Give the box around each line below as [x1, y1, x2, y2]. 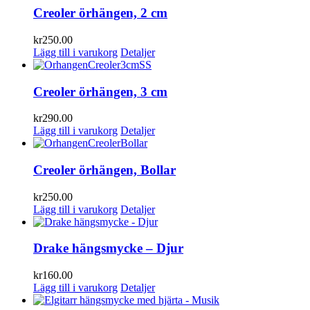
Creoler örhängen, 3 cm [33, 84, 167, 99]
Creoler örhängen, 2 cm [33, 6, 167, 21]
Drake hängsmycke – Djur [33, 241, 183, 256]
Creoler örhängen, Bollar [33, 163, 176, 178]
